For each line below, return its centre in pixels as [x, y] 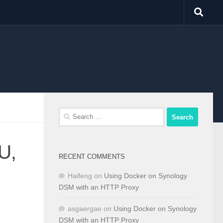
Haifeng [80, 176]
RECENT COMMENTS [92, 157]
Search [69, 112]
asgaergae [85, 209]
